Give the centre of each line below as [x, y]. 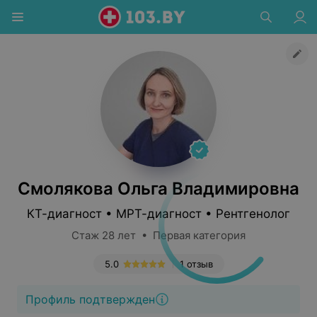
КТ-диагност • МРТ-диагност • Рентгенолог [158, 214]
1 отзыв [196, 264]
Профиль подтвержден [90, 299]
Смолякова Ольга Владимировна [158, 189]
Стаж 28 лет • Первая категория [158, 235]
